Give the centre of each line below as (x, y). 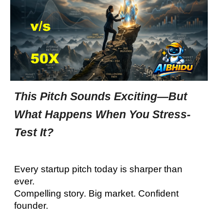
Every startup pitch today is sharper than (99, 169)
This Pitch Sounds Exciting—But (101, 97)
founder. (31, 206)
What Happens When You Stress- (103, 115)
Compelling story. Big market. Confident (97, 194)
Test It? (36, 133)
